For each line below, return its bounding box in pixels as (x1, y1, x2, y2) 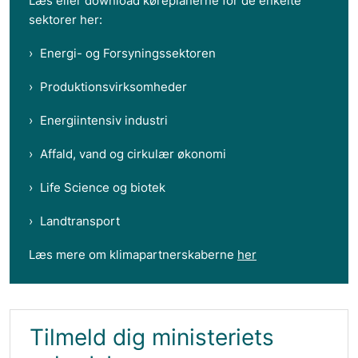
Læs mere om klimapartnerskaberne (29, 246, 237, 262)
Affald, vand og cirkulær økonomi (40, 145, 226, 161)
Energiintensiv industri (40, 112, 168, 128)
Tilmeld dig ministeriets (30, 324, 274, 352)
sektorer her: (29, 11, 102, 27)
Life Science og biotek (40, 179, 165, 195)
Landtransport (40, 213, 120, 229)
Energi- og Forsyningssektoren (40, 45, 216, 61)
